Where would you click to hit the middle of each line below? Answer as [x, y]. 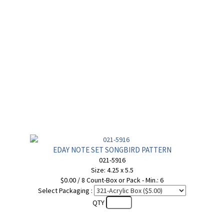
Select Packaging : [65, 190]
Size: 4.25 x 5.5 [112, 170]
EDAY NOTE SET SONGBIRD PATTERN [112, 150]
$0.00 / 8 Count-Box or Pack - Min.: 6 [112, 180]
